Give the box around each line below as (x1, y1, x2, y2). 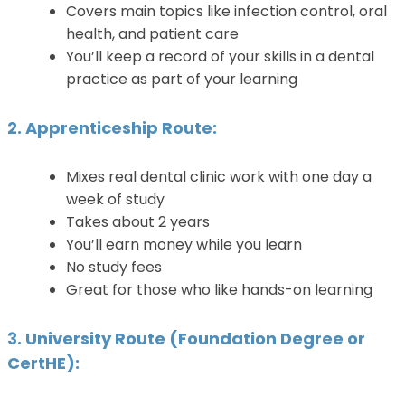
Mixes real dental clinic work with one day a (66, 166, 372, 188)
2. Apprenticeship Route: (7, 117, 217, 140)
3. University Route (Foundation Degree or (7, 327, 365, 351)
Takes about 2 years (66, 212, 210, 233)
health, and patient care (66, 24, 239, 45)
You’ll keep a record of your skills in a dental (66, 46, 374, 68)
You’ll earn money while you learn (66, 234, 302, 256)
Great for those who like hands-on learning (66, 279, 372, 301)
